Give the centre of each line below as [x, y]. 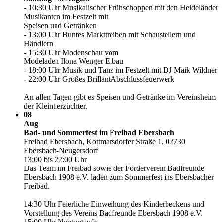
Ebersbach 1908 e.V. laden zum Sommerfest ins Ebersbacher [119, 177]
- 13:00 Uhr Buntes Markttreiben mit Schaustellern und [110, 34]
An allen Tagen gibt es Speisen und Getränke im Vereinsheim [120, 97]
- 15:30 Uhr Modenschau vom [71, 52]
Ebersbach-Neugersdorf [61, 150]
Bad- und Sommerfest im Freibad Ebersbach [99, 133]
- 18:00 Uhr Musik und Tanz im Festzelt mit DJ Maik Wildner [120, 70]
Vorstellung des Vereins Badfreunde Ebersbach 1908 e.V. [113, 213]
